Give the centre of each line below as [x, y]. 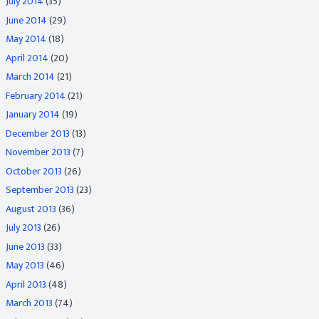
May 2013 [25, 265]
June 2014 [26, 20]
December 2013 [38, 133]
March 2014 [30, 77]
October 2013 [34, 171]
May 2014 [26, 39]
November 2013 [38, 152]
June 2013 [25, 246]
